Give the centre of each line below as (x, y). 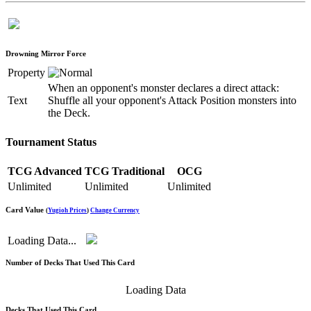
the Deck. (69, 112)
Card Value (25, 210)
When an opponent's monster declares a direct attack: (163, 87)
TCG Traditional (125, 171)
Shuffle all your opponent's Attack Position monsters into (172, 100)
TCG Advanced (45, 171)
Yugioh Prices (67, 211)
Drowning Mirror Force (46, 53)
